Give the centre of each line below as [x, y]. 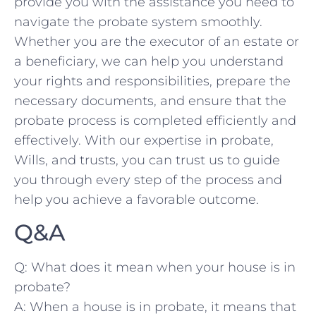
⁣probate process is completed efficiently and [155, 121]
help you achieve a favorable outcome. [136, 200]
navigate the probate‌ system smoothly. [138, 22]
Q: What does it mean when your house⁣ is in [155, 268]
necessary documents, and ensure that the [150, 101]
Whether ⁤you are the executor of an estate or [157, 42]
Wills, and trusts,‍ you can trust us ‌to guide [147, 160]
